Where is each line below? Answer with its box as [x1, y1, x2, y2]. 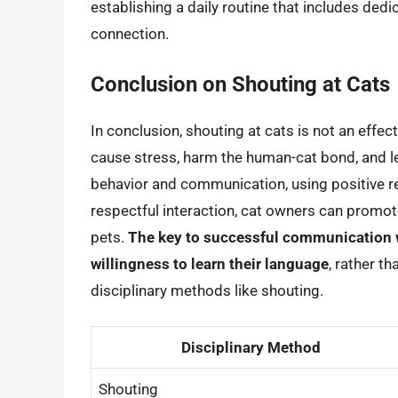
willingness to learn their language [91, 254, 329, 273]
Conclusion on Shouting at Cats [91, 71, 390, 97]
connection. [91, 25, 169, 44]
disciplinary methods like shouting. [91, 281, 323, 299]
